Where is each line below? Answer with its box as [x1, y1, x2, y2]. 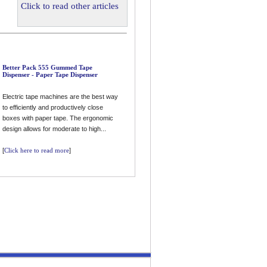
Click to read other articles [21, 1, 119, 11]
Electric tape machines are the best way [2, 93, 118, 100]
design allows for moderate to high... [2, 125, 106, 132]
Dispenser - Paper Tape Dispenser [2, 71, 98, 78]
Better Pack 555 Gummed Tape [2, 64, 92, 71]
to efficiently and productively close [2, 104, 103, 111]
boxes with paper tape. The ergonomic [2, 114, 113, 122]
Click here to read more [4, 147, 69, 154]
